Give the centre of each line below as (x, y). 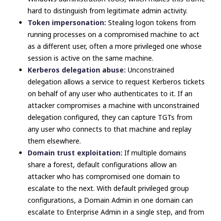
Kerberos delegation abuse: (78, 70)
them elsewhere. (54, 141)
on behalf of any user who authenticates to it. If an (110, 93)
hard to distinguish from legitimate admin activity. (108, 11)
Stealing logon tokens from (152, 22)
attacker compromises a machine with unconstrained (113, 105)
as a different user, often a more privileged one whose (115, 46)
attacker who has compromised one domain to (104, 176)
